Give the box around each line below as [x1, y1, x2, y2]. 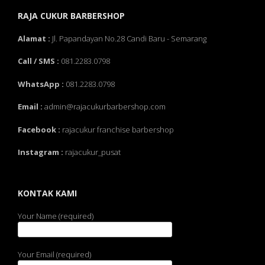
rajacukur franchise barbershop [60, 124, 174, 135]
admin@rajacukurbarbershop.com [43, 101, 166, 112]
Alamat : [18, 33, 50, 44]
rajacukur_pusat [63, 147, 121, 157]
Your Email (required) [18, 248, 91, 260]
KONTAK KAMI [18, 188, 77, 199]
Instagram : [18, 147, 63, 157]
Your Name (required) [18, 211, 93, 221]
